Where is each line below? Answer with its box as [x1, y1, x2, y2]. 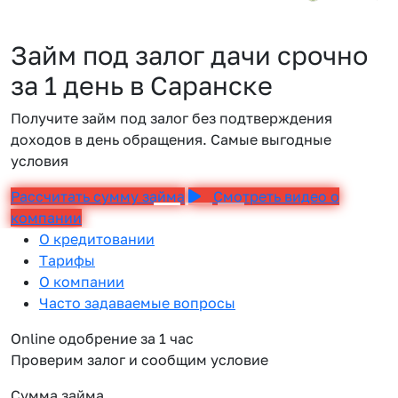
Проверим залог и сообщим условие [11, 351, 268, 369]
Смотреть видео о [210, 187, 339, 205]
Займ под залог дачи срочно [11, 40, 368, 70]
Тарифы [39, 251, 95, 269]
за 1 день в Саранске [11, 70, 273, 100]
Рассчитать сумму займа [11, 187, 185, 205]
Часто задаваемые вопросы [39, 294, 235, 312]
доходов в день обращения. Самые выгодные [11, 131, 331, 148]
